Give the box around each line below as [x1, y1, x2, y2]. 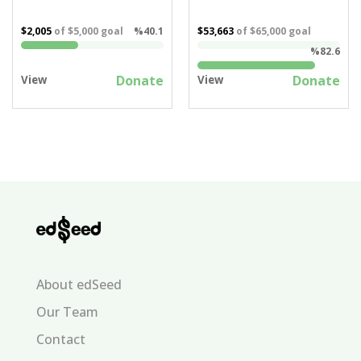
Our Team [35, 302, 98, 321]
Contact [35, 330, 85, 348]
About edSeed [35, 275, 122, 293]
